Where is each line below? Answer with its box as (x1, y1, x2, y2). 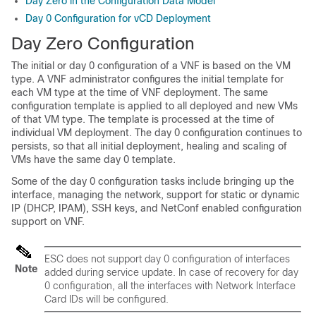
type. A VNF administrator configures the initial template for (11, 73, 284, 85)
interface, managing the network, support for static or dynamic (11, 189, 300, 200)
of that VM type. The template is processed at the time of (11, 114, 274, 125)
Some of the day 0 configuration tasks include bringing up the (11, 176, 294, 187)
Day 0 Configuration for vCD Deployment (25, 13, 211, 24)
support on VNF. (11, 216, 85, 227)
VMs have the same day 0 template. (11, 154, 176, 165)
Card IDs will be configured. (44, 293, 169, 305)
